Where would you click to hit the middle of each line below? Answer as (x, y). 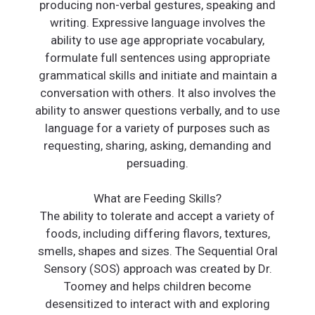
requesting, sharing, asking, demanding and (157, 146)
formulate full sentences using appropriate (157, 58)
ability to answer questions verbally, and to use (157, 111)
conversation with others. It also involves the (157, 93)
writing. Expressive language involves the (157, 23)
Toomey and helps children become (157, 287)
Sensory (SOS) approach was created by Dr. (157, 269)
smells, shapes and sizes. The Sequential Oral (157, 251)
